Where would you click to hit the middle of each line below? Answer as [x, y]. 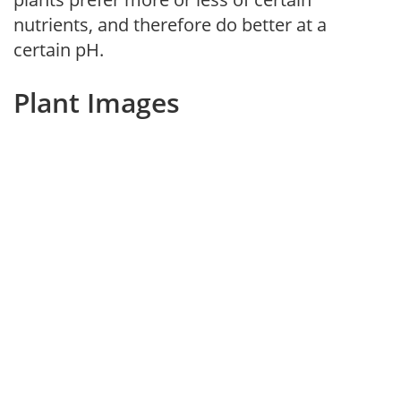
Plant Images [97, 102]
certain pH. [59, 49]
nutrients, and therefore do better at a [170, 24]
